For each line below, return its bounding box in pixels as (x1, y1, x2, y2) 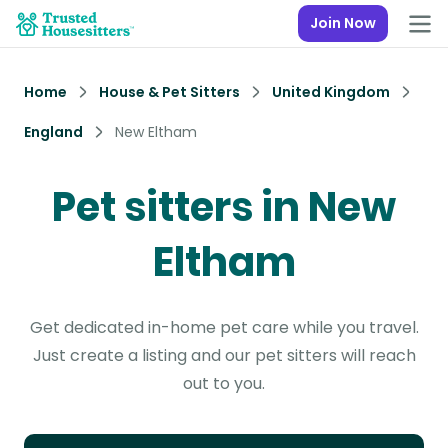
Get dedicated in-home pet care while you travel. (29, 316, 419, 339)
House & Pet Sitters (99, 82, 240, 102)
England (24, 122, 83, 142)
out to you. (183, 372, 265, 395)
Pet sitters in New (52, 179, 396, 235)
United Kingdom (272, 82, 390, 102)
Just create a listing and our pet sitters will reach (32, 344, 416, 367)
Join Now (310, 13, 376, 33)
